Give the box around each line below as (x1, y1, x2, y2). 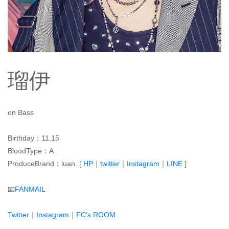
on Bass (8, 108, 34, 117)
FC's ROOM (76, 211, 116, 219)
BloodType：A (8, 147, 54, 155)
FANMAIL (15, 185, 45, 194)
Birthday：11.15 (8, 134, 59, 143)
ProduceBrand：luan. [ (8, 159, 83, 168)
